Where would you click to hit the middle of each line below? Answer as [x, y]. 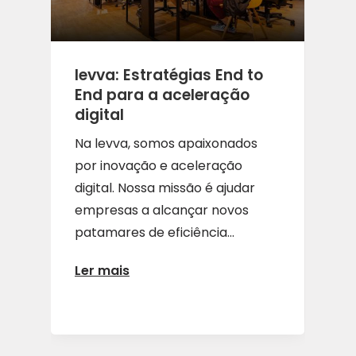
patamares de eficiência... [155, 232]
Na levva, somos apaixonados [166, 143]
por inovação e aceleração [159, 165]
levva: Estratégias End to [169, 75]
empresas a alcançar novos [162, 210]
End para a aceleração [162, 95]
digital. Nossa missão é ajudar [165, 188]
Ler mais [102, 271]
